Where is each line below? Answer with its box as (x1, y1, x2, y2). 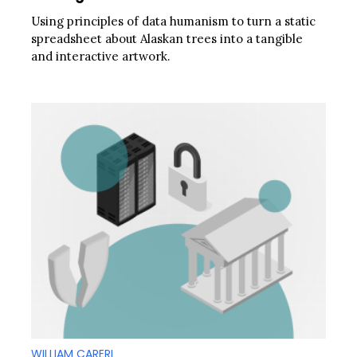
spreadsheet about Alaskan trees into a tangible (31, 30, 303, 46)
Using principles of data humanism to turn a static (31, 13, 316, 29)
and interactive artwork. (31, 48, 171, 64)
